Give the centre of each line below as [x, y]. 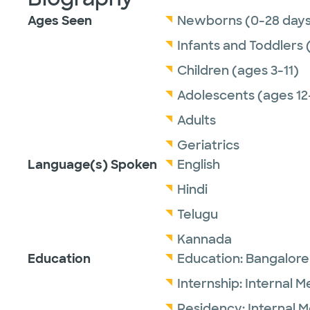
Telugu [198, 215]
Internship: [211, 284]
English [199, 165]
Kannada [204, 239]
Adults [197, 120]
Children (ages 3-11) [238, 71]
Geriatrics [208, 145]
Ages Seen [60, 21]
